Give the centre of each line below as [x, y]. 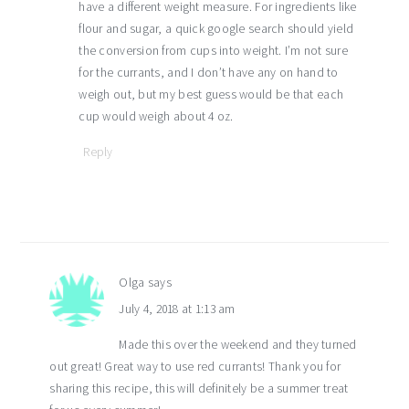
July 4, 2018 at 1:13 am [177, 309]
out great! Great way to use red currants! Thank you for [195, 366]
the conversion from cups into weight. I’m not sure [213, 50]
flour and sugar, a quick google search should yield [216, 28]
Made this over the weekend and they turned [238, 344]
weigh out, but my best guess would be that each [211, 94]
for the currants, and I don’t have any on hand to [209, 72]
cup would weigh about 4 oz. [156, 116]
